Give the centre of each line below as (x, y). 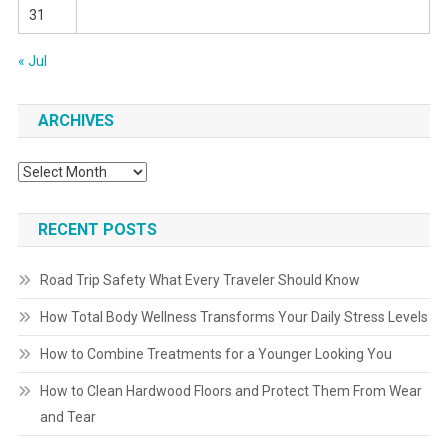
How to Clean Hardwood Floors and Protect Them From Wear (230, 391)
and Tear (67, 417)
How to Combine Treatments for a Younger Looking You (215, 354)
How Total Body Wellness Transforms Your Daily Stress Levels (233, 317)
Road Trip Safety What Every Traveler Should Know (199, 280)
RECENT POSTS (97, 230)
